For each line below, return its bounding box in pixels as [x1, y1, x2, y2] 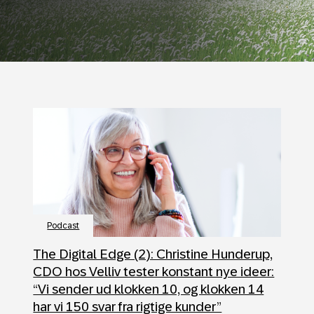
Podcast [47, 221, 80, 231]
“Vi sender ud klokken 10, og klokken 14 [33, 282, 264, 296]
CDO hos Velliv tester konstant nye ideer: [33, 264, 275, 279]
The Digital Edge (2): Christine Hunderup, [33, 247, 273, 261]
